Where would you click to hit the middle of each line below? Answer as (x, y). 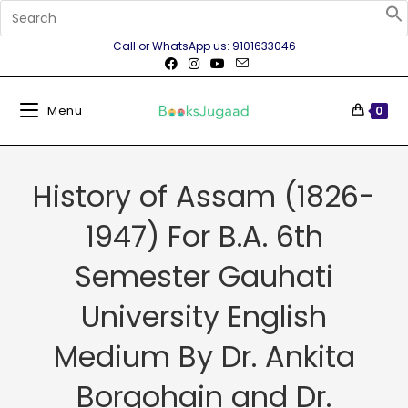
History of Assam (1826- (204, 196)
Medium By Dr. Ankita (204, 357)
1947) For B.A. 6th (204, 236)
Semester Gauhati (204, 276)
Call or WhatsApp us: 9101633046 (204, 46)
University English (204, 316)
